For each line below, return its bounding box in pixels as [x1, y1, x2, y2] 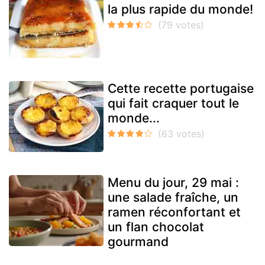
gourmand [108, 234, 169, 250]
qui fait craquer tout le [108, 96, 239, 111]
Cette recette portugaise [108, 81, 254, 96]
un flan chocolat [108, 219, 204, 235]
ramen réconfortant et [108, 205, 241, 220]
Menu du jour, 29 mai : [108, 175, 239, 190]
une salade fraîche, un [108, 190, 238, 205]
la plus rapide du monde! [108, 2, 253, 17]
